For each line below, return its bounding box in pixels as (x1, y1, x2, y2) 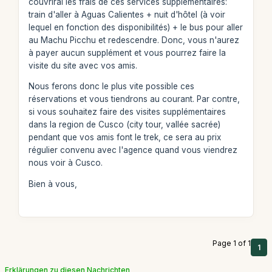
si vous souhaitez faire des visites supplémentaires (28, 107, 226, 117)
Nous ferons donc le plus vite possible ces (28, 81, 194, 91)
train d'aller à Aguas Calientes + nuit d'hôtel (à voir (28, 9, 225, 19)
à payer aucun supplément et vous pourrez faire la (28, 47, 226, 58)
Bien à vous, (28, 178, 77, 189)
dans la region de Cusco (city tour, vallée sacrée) (28, 120, 220, 129)
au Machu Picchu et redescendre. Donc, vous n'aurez (28, 35, 239, 45)
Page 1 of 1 (212, 238, 251, 248)
